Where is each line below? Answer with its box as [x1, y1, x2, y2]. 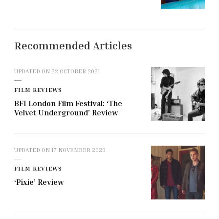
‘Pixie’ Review [14, 176, 64, 187]
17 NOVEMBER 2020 [51, 146, 106, 153]
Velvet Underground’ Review [14, 107, 118, 117]
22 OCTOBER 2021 [51, 67, 100, 75]
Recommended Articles [14, 39, 132, 52]
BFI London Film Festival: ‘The [14, 98, 122, 108]
